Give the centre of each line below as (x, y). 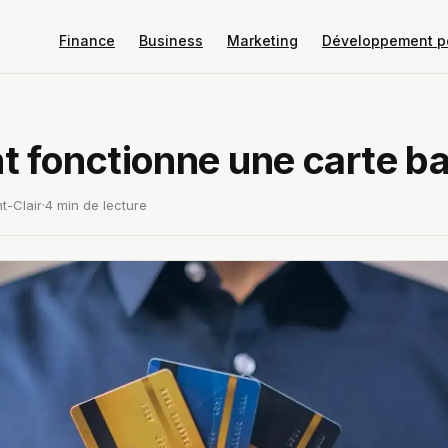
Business (170, 40)
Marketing (262, 40)
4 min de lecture (96, 205)
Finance (86, 40)
